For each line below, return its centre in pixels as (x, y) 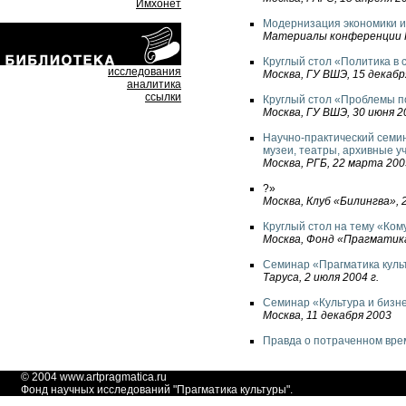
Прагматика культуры (232, 390)
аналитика (154, 84)
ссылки (163, 97)
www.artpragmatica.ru (113, 377)
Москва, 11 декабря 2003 (327, 315)
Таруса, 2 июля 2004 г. (321, 277)
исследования (145, 72)
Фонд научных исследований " (99, 390)
